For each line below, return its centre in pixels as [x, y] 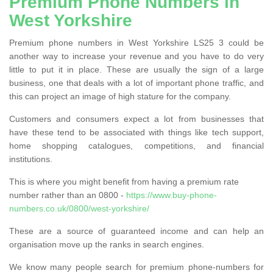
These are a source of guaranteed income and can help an [136, 231]
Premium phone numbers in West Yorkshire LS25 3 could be [136, 42]
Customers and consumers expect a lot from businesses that [136, 119]
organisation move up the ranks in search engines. [107, 244]
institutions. [31, 159]
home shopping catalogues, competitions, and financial [136, 145]
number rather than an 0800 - [68, 195]
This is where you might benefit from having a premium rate [124, 181]
